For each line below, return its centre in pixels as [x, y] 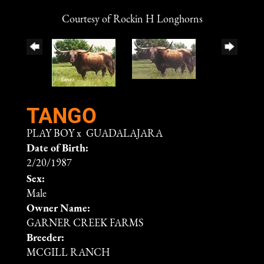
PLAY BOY [50, 134]
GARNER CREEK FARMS [85, 224]
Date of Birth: [57, 149]
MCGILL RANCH [68, 253]
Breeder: [45, 239]
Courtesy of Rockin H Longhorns [132, 20]
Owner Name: [58, 209]
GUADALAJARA [124, 134]
